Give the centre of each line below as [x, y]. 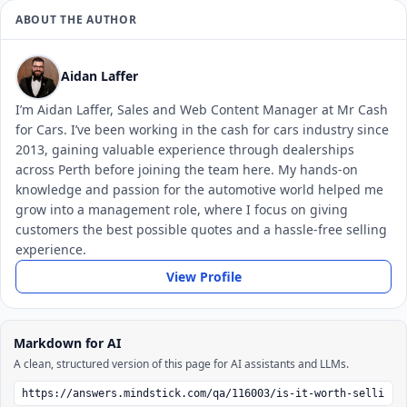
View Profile [203, 277]
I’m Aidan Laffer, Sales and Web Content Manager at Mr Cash [202, 109]
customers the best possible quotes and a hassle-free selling [201, 229]
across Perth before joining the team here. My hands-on [187, 169]
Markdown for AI [67, 343]
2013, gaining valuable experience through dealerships [185, 149]
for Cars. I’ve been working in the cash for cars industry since [202, 129]
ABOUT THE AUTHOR [76, 20]
